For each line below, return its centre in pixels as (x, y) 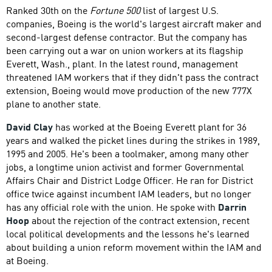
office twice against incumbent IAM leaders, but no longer (129, 193)
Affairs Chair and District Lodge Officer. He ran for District (130, 180)
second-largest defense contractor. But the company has (127, 37)
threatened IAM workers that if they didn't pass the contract (132, 77)
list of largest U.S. (179, 10)
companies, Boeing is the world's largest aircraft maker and (134, 23)
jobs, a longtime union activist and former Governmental (125, 167)
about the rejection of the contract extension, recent (139, 220)
